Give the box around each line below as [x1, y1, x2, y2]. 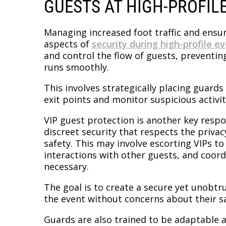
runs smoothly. [44, 61, 109, 73]
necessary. [44, 160, 89, 173]
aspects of [44, 37, 92, 50]
